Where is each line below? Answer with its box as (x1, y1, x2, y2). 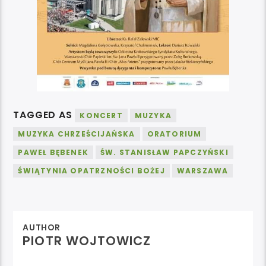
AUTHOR (23, 221, 61, 234)
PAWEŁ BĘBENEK (18, 147, 89, 158)
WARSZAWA (176, 166, 229, 176)
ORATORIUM (147, 129, 202, 140)
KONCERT (80, 110, 123, 121)
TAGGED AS (13, 108, 75, 122)
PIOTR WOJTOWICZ (23, 232, 151, 250)
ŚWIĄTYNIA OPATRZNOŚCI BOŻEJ (18, 166, 165, 176)
